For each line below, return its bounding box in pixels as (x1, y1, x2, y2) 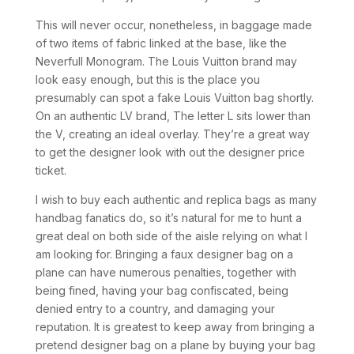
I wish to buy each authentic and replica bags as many (35, 193, 317, 206)
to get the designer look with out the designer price (35, 145, 305, 159)
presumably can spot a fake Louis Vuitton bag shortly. (35, 91, 314, 104)
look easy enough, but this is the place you (35, 73, 260, 86)
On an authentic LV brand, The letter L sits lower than (35, 109, 311, 122)
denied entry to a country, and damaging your (35, 302, 275, 315)
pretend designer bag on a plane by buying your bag (35, 338, 315, 352)
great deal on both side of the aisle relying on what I (35, 229, 307, 243)
